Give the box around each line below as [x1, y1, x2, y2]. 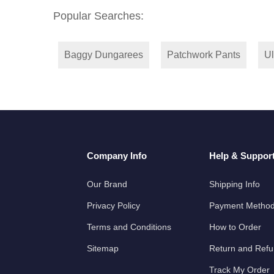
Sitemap [87, 243, 119, 253]
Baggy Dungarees [64, 49, 143, 60]
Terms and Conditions [87, 221, 171, 232]
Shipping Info [209, 179, 260, 189]
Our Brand [87, 179, 127, 189]
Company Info [87, 150, 147, 161]
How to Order [209, 221, 261, 232]
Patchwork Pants [167, 49, 240, 60]
